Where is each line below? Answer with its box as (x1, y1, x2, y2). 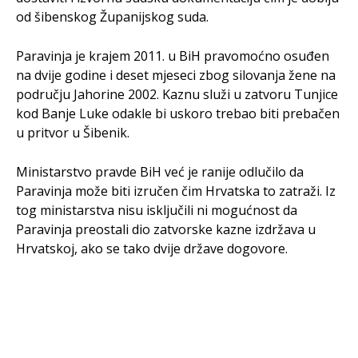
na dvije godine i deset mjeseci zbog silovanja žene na (16, 66, 336, 84)
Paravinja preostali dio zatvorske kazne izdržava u (16, 221, 316, 238)
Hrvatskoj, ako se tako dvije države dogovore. (16, 240, 288, 257)
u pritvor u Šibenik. (16, 124, 129, 141)
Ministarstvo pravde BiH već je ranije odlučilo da (16, 163, 304, 181)
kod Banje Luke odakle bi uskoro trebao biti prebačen (16, 105, 340, 122)
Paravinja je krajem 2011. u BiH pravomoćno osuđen (16, 47, 329, 65)
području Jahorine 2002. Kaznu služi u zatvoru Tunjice (16, 86, 338, 103)
